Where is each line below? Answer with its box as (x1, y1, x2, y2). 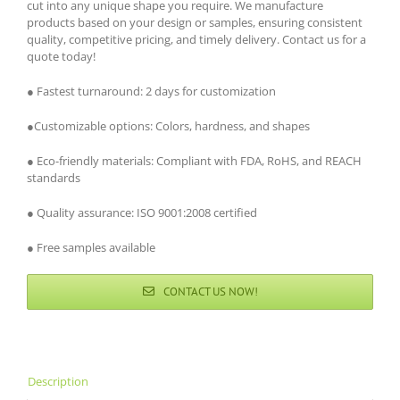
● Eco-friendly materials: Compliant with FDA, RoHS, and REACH (27, 153, 362, 169)
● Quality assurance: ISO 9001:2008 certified (27, 204, 257, 221)
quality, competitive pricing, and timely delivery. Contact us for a (27, 31, 366, 47)
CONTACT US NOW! (162, 284, 258, 299)
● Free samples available (27, 239, 155, 255)
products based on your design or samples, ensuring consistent (27, 14, 362, 30)
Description (28, 373, 88, 389)
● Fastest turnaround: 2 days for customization (27, 83, 276, 99)
